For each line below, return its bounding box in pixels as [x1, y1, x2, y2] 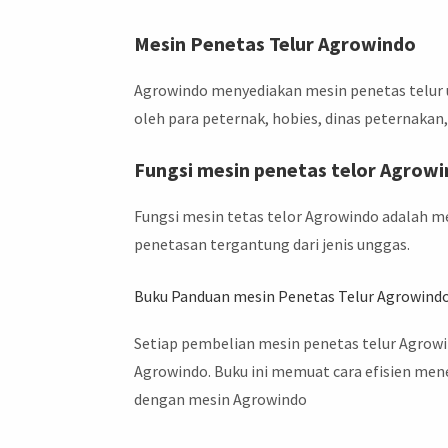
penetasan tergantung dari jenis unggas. [134, 234, 411, 255]
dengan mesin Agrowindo [134, 388, 308, 409]
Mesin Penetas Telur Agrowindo [134, 30, 417, 56]
